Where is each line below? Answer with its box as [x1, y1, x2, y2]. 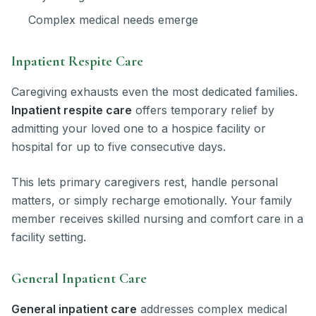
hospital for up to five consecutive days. [11, 139, 226, 154]
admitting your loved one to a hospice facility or [11, 121, 266, 135]
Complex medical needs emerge [28, 12, 198, 27]
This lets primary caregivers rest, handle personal [11, 174, 278, 189]
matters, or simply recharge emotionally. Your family [11, 193, 292, 207]
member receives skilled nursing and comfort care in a [11, 211, 303, 226]
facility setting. [11, 229, 86, 244]
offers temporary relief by [132, 102, 274, 117]
